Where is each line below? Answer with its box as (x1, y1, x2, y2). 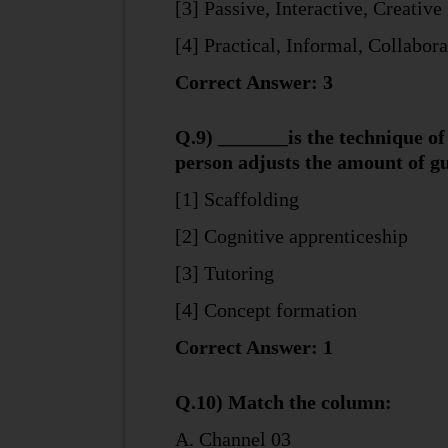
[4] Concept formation (174, 299, 357, 321)
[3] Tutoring (174, 262, 274, 284)
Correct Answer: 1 (174, 336, 333, 358)
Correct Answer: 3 (174, 71, 333, 93)
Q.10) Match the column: (174, 391, 392, 413)
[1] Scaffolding (174, 188, 299, 210)
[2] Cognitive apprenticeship (174, 225, 408, 247)
